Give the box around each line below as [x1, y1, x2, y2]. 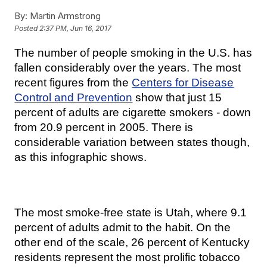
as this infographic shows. [14, 151, 150, 164]
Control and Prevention [14, 91, 133, 104]
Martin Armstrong [27, 10, 101, 22]
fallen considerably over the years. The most [14, 61, 241, 74]
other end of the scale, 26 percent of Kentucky [14, 236, 250, 249]
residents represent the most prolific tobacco [14, 251, 241, 264]
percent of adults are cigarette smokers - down [14, 106, 252, 119]
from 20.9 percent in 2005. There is [14, 121, 194, 134]
